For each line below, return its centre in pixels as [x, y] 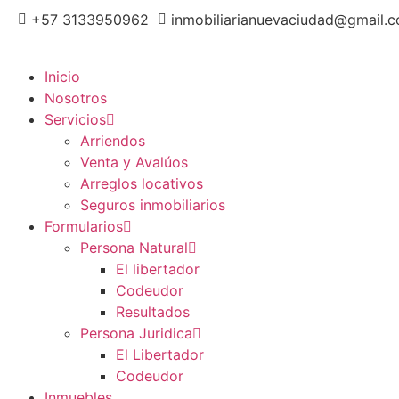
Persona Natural [134, 248]
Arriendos [113, 141]
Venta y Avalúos [134, 162]
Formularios [84, 226]
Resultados [153, 312]
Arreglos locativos [142, 183]
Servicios [75, 119]
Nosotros [76, 98]
